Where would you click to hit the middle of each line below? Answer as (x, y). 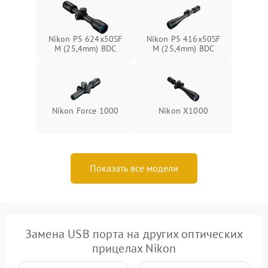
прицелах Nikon (134, 248)
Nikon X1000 (183, 111)
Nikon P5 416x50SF (183, 39)
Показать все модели (134, 168)
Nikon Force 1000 (85, 111)
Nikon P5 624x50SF (85, 39)
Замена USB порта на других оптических (134, 234)
